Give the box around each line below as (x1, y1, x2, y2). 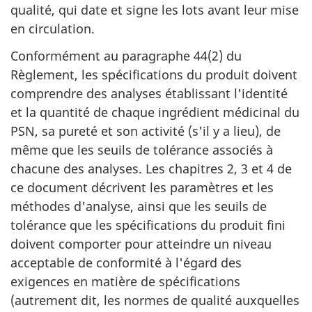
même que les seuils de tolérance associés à (10, 141, 273, 158)
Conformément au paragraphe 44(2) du (10, 47, 242, 64)
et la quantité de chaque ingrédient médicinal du (10, 103, 299, 120)
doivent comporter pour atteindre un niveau (10, 235, 272, 252)
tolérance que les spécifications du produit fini (10, 216, 286, 233)
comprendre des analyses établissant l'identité (10, 84, 288, 102)
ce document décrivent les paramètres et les (10, 178, 274, 196)
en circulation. (10, 20, 95, 37)
